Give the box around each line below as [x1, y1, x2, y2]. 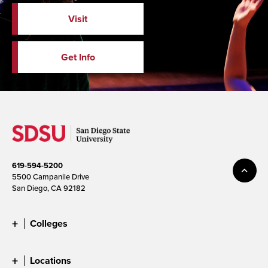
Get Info [60, 50, 95, 64]
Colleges [30, 216, 68, 230]
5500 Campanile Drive [12, 170, 89, 182]
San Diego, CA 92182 [12, 182, 86, 193]
